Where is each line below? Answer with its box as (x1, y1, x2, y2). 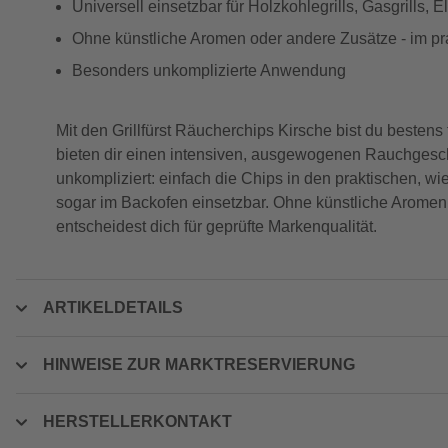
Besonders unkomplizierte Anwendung (72, 62, 350, 79)
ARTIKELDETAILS (43, 299, 183, 316)
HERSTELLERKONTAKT (43, 413, 232, 430)
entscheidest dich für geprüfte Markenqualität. (56, 218, 377, 235)
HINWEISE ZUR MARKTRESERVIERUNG (43, 356, 355, 373)
